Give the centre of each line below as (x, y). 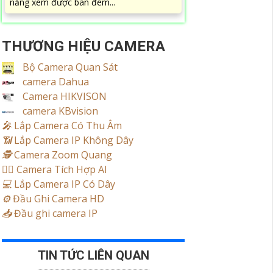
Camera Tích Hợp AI (62, 170)
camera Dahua (55, 82)
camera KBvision (59, 111)
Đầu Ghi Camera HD (57, 199)
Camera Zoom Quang (63, 155)
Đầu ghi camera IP (55, 214)
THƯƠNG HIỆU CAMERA (83, 47)
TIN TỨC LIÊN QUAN (93, 256)
